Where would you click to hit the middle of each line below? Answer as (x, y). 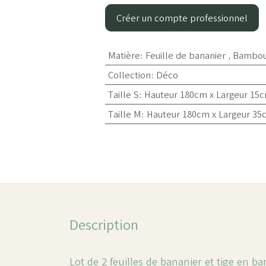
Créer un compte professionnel (182, 18)
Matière (124, 55)
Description (104, 224)
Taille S (123, 94)
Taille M (124, 114)
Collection (129, 75)
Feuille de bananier (185, 55)
